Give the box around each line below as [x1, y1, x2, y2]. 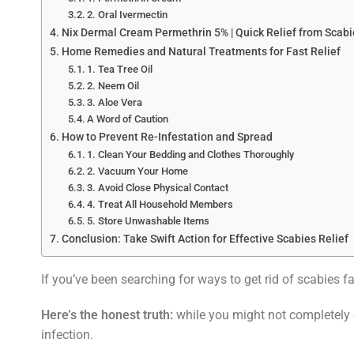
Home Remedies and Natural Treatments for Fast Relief [61, 45, 341, 59]
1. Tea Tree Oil [87, 63, 153, 76]
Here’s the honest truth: [40, 307, 173, 322]
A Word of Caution [87, 113, 169, 126]
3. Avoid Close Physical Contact [87, 182, 229, 194]
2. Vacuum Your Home [87, 165, 189, 178]
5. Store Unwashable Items [87, 215, 210, 228]
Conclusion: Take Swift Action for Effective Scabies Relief [61, 232, 348, 247]
